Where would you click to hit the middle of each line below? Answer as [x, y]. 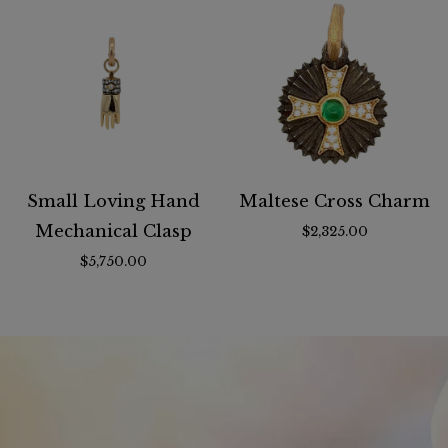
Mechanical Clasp [113, 231]
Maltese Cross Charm [335, 201]
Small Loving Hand [113, 201]
